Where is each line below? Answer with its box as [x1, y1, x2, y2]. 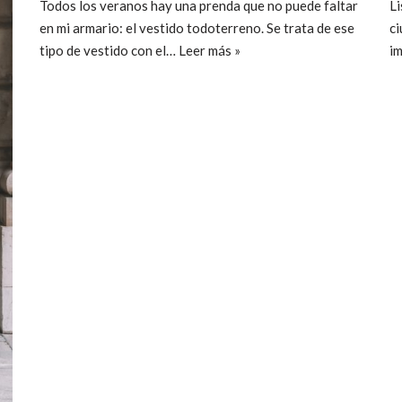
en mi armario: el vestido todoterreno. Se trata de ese [39, 19, 354, 36]
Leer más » [179, 41, 240, 58]
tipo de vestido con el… [39, 41, 179, 58]
